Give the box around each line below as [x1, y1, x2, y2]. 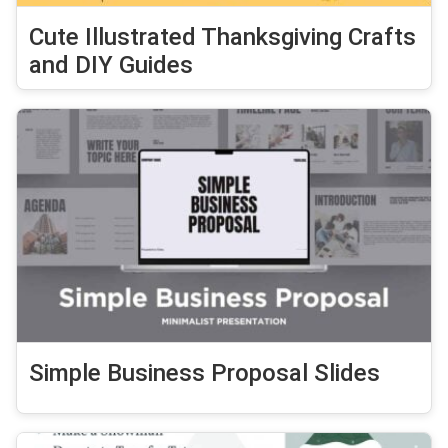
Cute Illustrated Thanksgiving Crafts [29, 22, 416, 51]
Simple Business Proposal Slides [29, 358, 380, 387]
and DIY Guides [29, 50, 193, 79]
